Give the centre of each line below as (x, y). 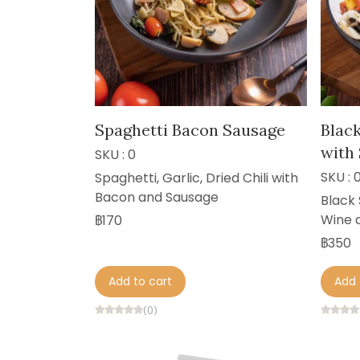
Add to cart (140, 282)
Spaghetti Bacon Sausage (190, 130)
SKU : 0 (115, 155)
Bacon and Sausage (157, 198)
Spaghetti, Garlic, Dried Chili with (196, 178)
